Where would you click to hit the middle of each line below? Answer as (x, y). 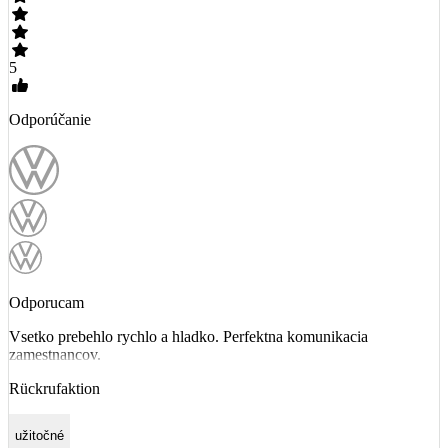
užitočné (39, 435)
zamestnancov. (55, 354)
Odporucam (46, 302)
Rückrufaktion (54, 388)
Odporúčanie (50, 119)
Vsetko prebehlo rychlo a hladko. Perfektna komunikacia (188, 336)
